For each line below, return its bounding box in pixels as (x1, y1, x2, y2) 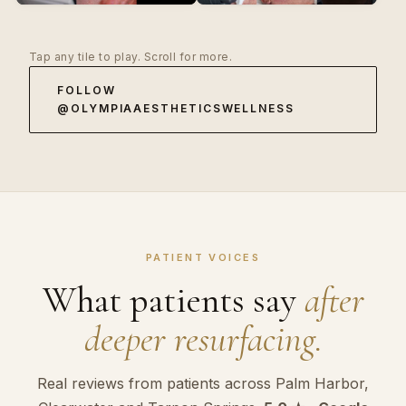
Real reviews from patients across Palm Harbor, (37, 374, 369, 393)
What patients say (42, 278, 304, 323)
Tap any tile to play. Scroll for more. (29, 50, 233, 64)
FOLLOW (57, 83, 116, 98)
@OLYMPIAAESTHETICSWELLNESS (57, 101, 295, 116)
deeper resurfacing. (83, 317, 323, 362)
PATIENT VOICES (146, 251, 260, 265)
